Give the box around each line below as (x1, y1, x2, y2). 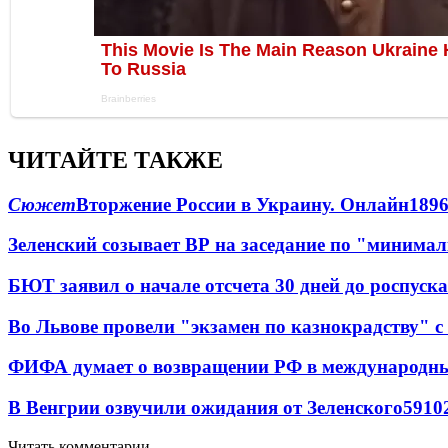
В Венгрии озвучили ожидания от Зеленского (8, 397, 403, 419)
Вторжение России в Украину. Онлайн (76, 193, 409, 215)
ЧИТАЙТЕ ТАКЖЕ (8, 146, 223, 173)
